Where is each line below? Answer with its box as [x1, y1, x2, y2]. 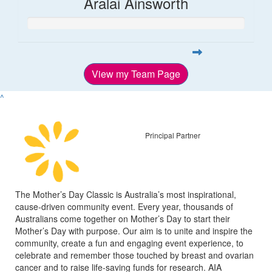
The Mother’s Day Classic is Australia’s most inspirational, [15, 188, 236, 200]
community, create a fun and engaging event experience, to [15, 236, 243, 249]
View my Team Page [92, 66, 180, 81]
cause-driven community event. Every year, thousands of [15, 200, 233, 212]
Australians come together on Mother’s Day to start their [15, 212, 230, 225]
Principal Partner [145, 130, 200, 141]
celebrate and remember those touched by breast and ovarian [15, 248, 254, 261]
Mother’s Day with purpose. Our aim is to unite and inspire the [15, 224, 253, 237]
